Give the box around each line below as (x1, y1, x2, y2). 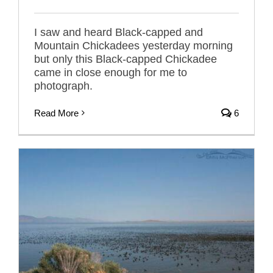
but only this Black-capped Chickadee (34, 52, 217, 65)
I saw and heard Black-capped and (34, 26, 203, 38)
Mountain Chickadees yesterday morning (34, 39, 233, 52)
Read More (34, 107, 79, 118)
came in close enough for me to (34, 66, 187, 79)
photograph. (34, 79, 93, 92)
